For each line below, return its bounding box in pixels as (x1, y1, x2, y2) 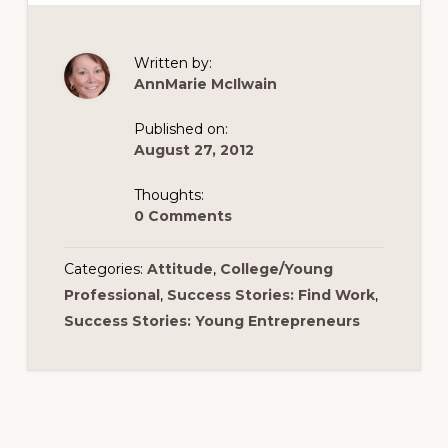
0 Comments (133, 207, 232, 225)
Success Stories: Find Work (166, 286, 375, 304)
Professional (63, 286, 160, 304)
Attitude (146, 260, 213, 278)
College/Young (219, 260, 333, 278)
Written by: (133, 54, 212, 72)
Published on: (133, 120, 228, 138)
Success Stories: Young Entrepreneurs (63, 312, 360, 330)
